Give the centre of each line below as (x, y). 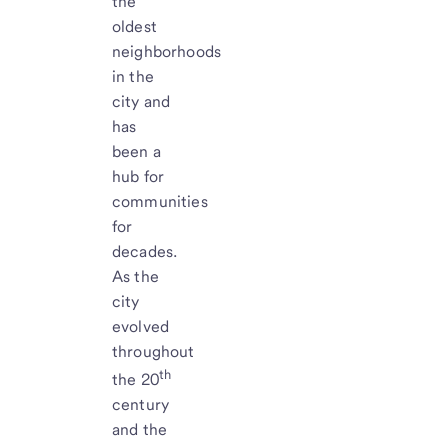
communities (160, 201)
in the (133, 76)
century (141, 405)
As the (135, 276)
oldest (134, 26)
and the (140, 430)
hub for (138, 176)
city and (141, 101)
